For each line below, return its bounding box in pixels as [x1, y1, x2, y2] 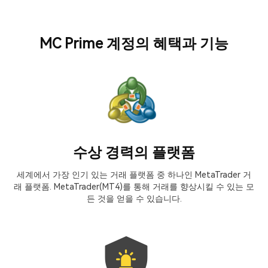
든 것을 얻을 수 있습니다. [86, 193, 182, 203]
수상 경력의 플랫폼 [73, 144, 195, 161]
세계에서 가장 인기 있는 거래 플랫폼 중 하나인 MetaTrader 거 [17, 169, 251, 179]
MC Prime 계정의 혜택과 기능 [39, 35, 229, 52]
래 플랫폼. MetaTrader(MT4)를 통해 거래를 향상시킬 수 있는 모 [14, 181, 254, 191]
